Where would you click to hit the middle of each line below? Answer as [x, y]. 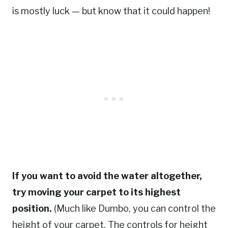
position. [32, 208]
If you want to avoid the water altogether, [107, 176]
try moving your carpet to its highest [96, 192]
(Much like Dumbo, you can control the [134, 208]
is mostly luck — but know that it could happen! [111, 11]
